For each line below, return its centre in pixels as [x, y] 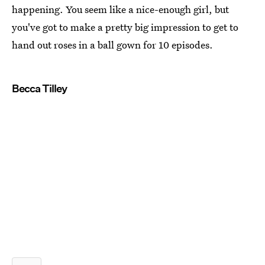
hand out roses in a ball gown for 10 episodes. [112, 44]
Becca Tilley [39, 88]
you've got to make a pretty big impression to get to [125, 27]
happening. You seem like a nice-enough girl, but [120, 9]
